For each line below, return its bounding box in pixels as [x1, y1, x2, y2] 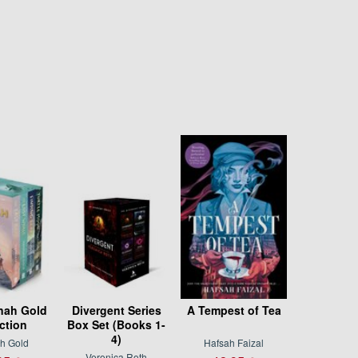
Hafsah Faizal [204, 336, 265, 350]
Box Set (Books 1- [67, 316, 166, 333]
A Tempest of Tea [186, 302, 281, 319]
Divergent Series [71, 302, 161, 319]
